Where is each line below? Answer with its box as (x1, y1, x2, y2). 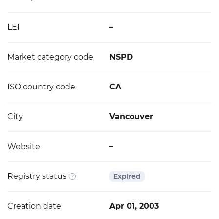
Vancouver (109, 112, 153, 121)
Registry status (7, 172, 66, 181)
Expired (113, 172, 141, 181)
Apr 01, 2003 (109, 201, 159, 211)
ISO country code (7, 82, 75, 91)
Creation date (7, 201, 61, 211)
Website (7, 142, 40, 151)
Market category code (7, 52, 93, 62)
